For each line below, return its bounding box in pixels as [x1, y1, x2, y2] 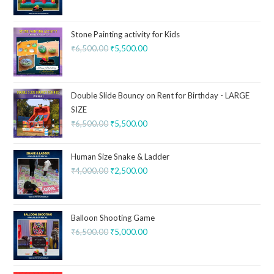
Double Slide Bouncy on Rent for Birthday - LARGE [71, 91, 250, 101]
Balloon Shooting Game [71, 213, 155, 223]
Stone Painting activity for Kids [71, 29, 180, 40]
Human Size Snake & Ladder [71, 152, 170, 162]
